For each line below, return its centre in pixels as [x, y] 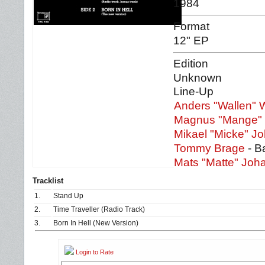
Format [191, 26]
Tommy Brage [211, 148]
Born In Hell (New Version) [96, 223]
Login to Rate [96, 252]
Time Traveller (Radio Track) [99, 209]
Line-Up [193, 91]
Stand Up [68, 196]
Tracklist [48, 181]
